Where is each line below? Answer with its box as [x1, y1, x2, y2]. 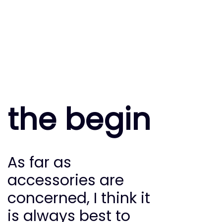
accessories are [7, 170, 124, 191]
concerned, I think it [7, 188, 150, 209]
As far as [7, 152, 71, 173]
